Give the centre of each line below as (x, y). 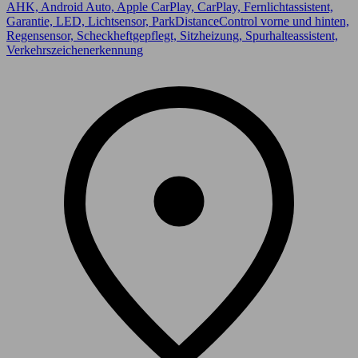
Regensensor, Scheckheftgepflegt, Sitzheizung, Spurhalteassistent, (172, 36)
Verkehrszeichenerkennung (75, 50)
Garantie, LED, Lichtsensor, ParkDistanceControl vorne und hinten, (178, 22)
